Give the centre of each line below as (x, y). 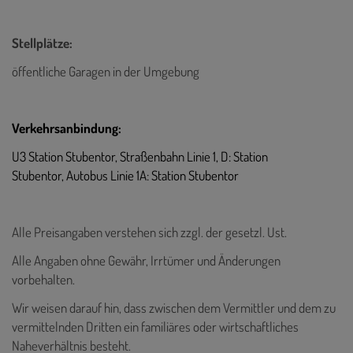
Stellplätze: (42, 43)
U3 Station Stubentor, (66, 156)
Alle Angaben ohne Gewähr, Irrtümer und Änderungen (146, 260)
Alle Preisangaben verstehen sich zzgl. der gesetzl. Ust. (149, 232)
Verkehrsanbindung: (67, 128)
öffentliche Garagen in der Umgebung (106, 71)
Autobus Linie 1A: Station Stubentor (152, 175)
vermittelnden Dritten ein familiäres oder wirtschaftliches (155, 326)
